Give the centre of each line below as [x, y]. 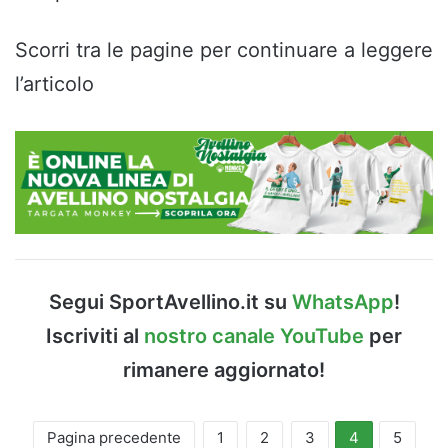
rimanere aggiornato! [224, 369]
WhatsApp [342, 301]
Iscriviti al [95, 335]
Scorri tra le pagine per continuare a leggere [224, 49]
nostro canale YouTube [254, 335]
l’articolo [54, 83]
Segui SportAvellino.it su [170, 301]
